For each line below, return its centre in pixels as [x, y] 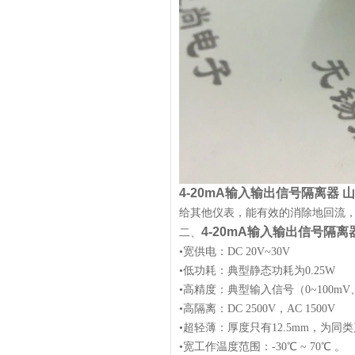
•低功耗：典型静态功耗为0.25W [257, 271]
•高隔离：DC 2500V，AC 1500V [257, 309]
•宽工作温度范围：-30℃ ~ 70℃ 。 [262, 347]
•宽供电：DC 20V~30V [235, 252]
